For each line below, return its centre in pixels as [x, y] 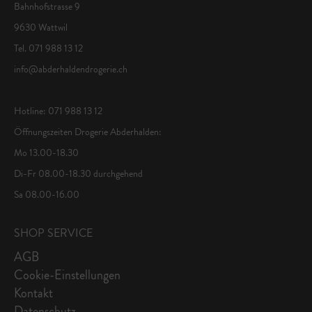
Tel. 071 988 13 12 [48, 48]
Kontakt [33, 293]
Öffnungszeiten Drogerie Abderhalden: [88, 131]
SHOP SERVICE [53, 233]
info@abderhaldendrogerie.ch [71, 69]
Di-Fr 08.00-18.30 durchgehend [78, 173]
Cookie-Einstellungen [67, 275]
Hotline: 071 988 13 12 [58, 110]
